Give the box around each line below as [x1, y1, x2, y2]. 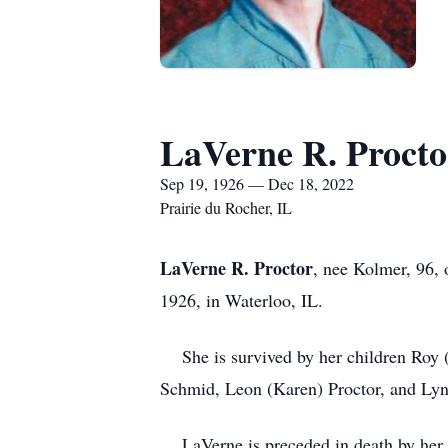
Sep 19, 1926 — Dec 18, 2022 [160, 173, 354, 194]
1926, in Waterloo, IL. [160, 288, 323, 312]
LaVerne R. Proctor [160, 255, 313, 281]
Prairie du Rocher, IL [160, 197, 292, 218]
